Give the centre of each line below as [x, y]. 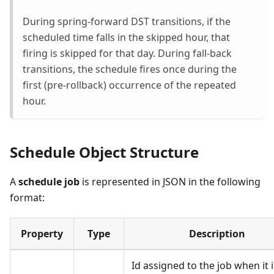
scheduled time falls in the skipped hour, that [126, 37]
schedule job [49, 181]
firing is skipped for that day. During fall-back [127, 53]
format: [27, 197]
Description [217, 233]
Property [42, 233]
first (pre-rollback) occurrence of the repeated [129, 85]
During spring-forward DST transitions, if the [127, 21]
